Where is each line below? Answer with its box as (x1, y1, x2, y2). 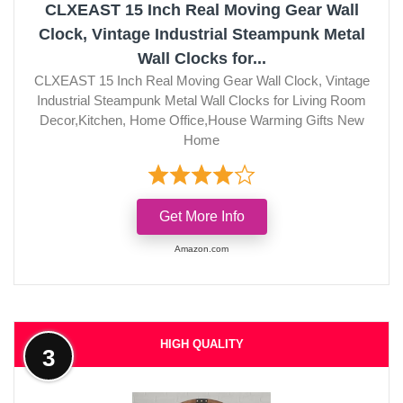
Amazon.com (175, 243, 228, 254)
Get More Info (158, 208, 245, 224)
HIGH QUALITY (159, 336, 244, 351)
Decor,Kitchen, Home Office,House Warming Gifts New (39, 112, 364, 128)
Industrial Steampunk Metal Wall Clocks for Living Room (37, 92, 366, 108)
